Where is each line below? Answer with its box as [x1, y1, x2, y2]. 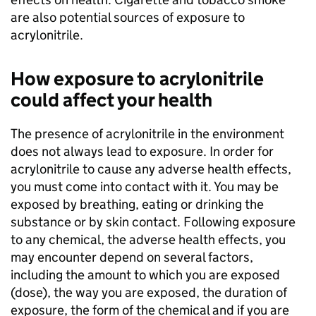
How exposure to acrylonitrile [11, 67, 264, 90]
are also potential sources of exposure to [11, 9, 245, 25]
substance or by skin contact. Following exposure [11, 214, 296, 230]
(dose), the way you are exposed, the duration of [11, 284, 287, 300]
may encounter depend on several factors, [11, 249, 253, 265]
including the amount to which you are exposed [11, 267, 280, 283]
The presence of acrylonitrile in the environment [11, 126, 284, 142]
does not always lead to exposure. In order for [11, 143, 274, 159]
